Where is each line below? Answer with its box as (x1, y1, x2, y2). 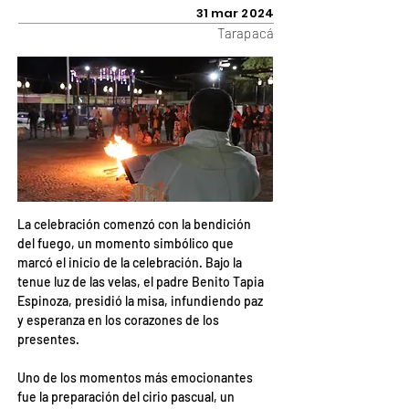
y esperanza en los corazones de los (17, 312, 222, 328)
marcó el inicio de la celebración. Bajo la (17, 255, 245, 270)
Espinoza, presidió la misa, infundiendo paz (17, 293, 266, 309)
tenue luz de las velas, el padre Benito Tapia (17, 274, 267, 289)
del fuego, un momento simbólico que (17, 236, 236, 251)
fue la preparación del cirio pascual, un (17, 389, 237, 404)
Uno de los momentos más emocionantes (17, 370, 256, 385)
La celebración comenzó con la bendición (17, 216, 254, 232)
